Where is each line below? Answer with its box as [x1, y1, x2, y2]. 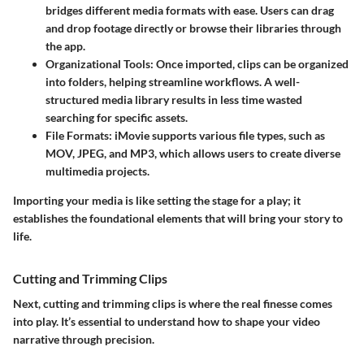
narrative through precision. [13, 332, 154, 346]
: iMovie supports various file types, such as [109, 128, 325, 142]
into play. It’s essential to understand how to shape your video [13, 314, 320, 328]
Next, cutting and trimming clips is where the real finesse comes [13, 297, 332, 310]
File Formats [45, 128, 109, 142]
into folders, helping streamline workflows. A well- [45, 74, 300, 89]
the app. [45, 38, 85, 53]
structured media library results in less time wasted [45, 92, 302, 106]
